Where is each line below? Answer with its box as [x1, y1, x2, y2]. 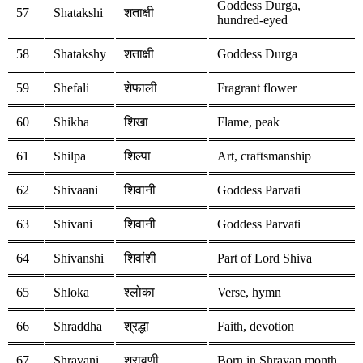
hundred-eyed [217, 13, 288, 28]
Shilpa [53, 149, 86, 164]
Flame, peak [217, 115, 280, 130]
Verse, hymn [217, 285, 281, 300]
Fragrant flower [217, 81, 297, 96]
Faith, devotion [217, 319, 294, 334]
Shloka [53, 285, 89, 300]
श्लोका [124, 285, 155, 300]
